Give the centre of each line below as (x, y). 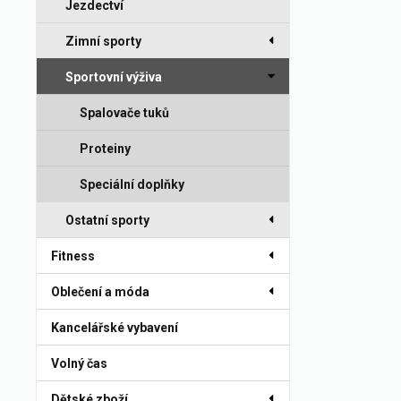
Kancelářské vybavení (115, 328)
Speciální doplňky (132, 184)
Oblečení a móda (100, 292)
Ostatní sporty (107, 220)
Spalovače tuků (124, 113)
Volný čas (79, 363)
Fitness (73, 256)
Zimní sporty (103, 41)
